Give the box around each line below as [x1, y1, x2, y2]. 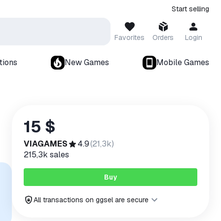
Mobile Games [156, 57, 209, 68]
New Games [65, 57, 109, 68]
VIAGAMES [24, 139, 68, 149]
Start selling [172, 4, 209, 13]
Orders [152, 33, 174, 42]
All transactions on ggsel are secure [34, 195, 148, 204]
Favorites [114, 33, 145, 42]
